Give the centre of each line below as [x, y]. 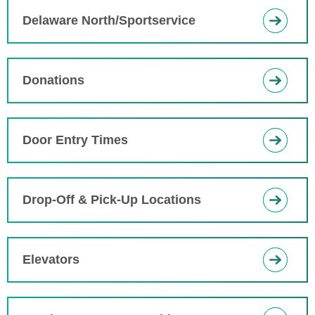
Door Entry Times [75, 140]
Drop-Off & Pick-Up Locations [112, 200]
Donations [53, 80]
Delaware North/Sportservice [109, 20]
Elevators [51, 259]
